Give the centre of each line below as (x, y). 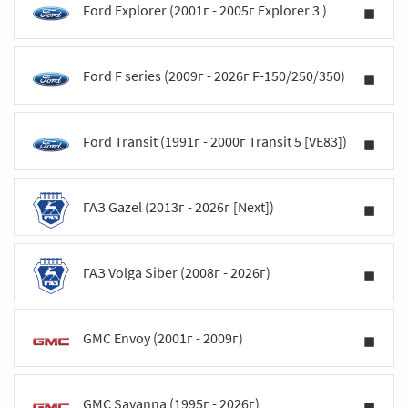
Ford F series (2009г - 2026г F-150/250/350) (214, 76)
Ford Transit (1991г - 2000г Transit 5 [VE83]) (215, 141)
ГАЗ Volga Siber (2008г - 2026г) (177, 272)
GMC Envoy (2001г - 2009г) (163, 338)
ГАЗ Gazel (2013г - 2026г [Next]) (178, 207)
